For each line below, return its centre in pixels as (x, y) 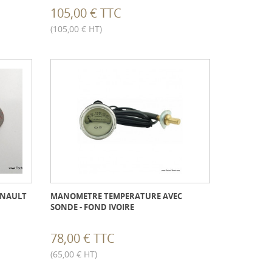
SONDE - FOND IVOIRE (93, 207)
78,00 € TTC (83, 238)
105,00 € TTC (86, 13)
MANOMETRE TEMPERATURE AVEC (117, 196)
